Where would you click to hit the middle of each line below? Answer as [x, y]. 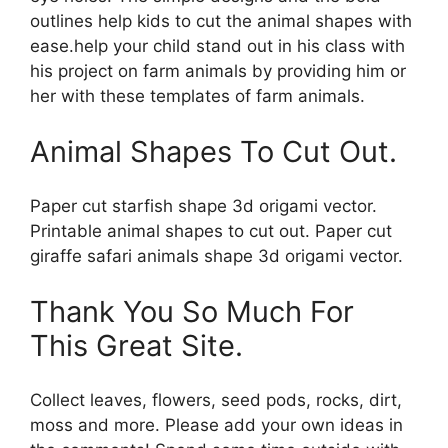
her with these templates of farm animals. [197, 96]
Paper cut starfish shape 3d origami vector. [203, 206]
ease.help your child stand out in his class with [217, 46]
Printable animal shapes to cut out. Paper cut [211, 231]
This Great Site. [136, 345]
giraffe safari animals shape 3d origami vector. [216, 256]
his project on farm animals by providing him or [218, 71]
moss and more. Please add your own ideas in [216, 425]
